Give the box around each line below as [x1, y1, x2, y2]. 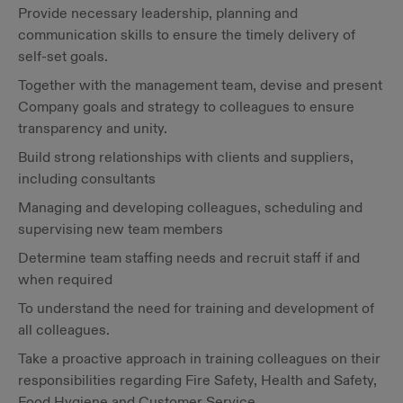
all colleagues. [18, 321, 110, 338]
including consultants [18, 170, 156, 187]
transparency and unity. [18, 120, 167, 137]
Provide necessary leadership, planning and [18, 4, 298, 22]
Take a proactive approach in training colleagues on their [18, 350, 381, 367]
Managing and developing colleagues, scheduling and [18, 199, 363, 216]
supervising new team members [18, 220, 223, 237]
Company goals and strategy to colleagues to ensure [18, 98, 354, 115]
